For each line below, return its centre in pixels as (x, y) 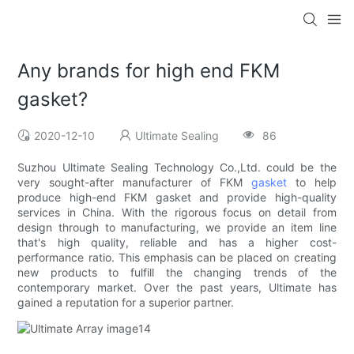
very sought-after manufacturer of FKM (134, 183)
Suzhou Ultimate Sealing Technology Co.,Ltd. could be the (177, 168)
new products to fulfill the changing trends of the (177, 273)
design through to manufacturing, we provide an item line (177, 228)
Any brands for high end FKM (149, 71)
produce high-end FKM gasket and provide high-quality (177, 198)
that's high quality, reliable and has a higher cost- (177, 243)
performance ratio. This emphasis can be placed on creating (177, 258)
